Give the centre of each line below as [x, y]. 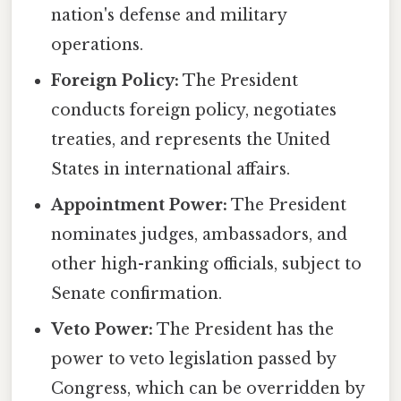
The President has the [244, 329]
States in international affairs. [171, 169]
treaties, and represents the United [191, 139]
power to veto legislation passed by [194, 358]
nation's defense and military [169, 15]
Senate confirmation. [137, 293]
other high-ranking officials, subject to [207, 264]
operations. [98, 44]
